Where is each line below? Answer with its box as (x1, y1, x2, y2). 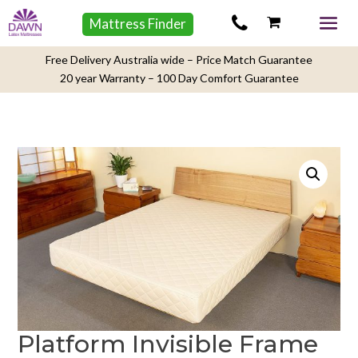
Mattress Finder (89, 14, 187, 32)
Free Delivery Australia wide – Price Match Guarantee (46, 53, 312, 66)
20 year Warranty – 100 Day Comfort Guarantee (59, 71, 299, 85)
